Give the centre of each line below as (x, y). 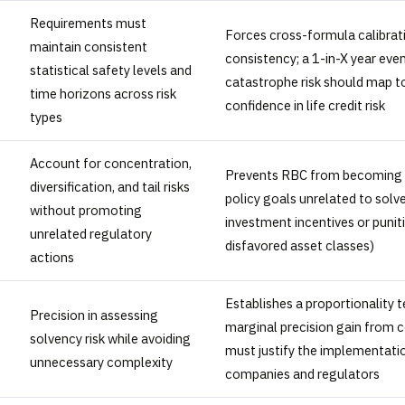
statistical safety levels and (111, 71)
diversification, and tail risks (110, 187)
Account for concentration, (111, 164)
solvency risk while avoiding (110, 339)
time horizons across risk (103, 94)
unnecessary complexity (101, 363)
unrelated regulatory (91, 234)
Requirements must (88, 24)
